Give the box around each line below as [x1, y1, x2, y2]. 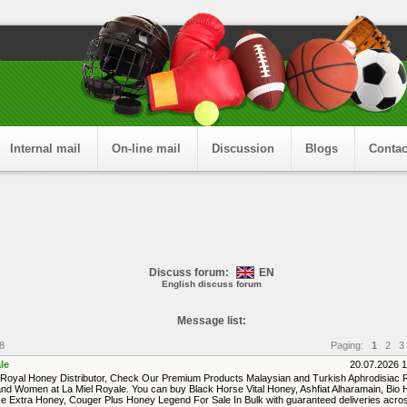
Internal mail [9, 142, 81, 155]
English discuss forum [162, 279, 262, 289]
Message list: [177, 314, 246, 327]
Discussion [211, 142, 274, 155]
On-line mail [111, 142, 181, 155]
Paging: [330, 340, 369, 351]
